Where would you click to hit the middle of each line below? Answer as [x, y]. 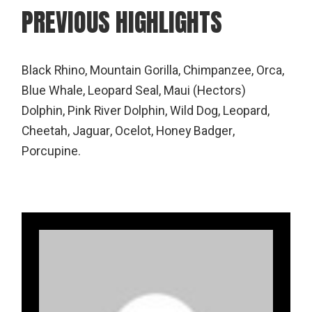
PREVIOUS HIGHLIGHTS [122, 23]
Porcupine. [52, 152]
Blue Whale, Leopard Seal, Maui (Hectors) [134, 91]
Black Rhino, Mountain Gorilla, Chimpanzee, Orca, [153, 71]
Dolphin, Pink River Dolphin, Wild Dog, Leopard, [146, 111]
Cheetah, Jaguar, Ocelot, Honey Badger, [128, 132]
